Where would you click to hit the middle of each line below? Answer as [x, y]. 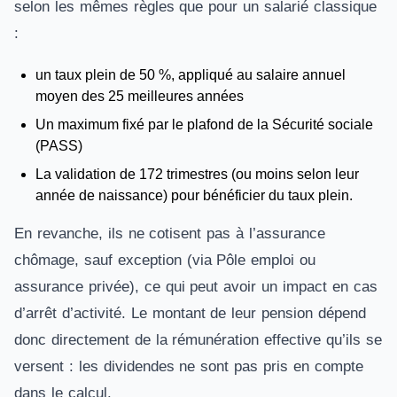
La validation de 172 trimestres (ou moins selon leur [197, 174]
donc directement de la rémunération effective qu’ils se [198, 340]
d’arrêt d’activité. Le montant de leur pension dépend [190, 313]
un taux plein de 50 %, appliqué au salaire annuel [191, 75]
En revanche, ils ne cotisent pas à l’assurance [170, 234]
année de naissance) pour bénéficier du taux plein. [196, 195]
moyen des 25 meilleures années [140, 96]
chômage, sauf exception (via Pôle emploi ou [165, 260]
